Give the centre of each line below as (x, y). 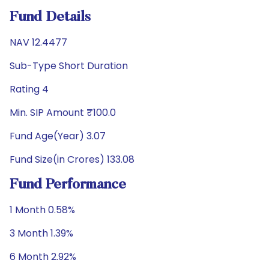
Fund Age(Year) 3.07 (58, 136)
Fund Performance (68, 185)
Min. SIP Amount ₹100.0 (63, 113)
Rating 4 (29, 89)
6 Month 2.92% (43, 257)
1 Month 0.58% (42, 210)
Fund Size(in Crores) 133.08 (72, 159)
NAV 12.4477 (38, 42)
